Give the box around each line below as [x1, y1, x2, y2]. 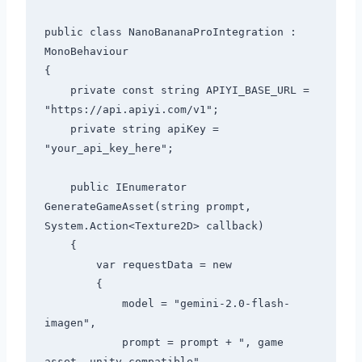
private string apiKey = [44, 123, 70, 136]
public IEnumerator [44, 181, 70, 194]
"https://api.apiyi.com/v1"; [44, 103, 219, 116]
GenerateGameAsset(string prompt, [44, 200, 251, 213]
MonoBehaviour [44, 45, 128, 58]
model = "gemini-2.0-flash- [44, 297, 122, 310]
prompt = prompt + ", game [44, 336, 122, 349]
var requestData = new [44, 259, 96, 271]
